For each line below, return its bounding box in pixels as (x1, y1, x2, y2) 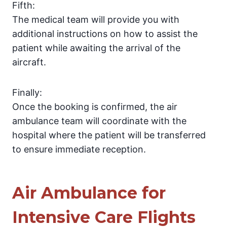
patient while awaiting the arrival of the (12, 43, 180, 54)
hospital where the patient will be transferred (12, 130, 206, 141)
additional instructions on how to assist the (12, 28, 198, 40)
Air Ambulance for (12, 183, 166, 203)
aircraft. (12, 57, 46, 68)
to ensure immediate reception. (12, 144, 146, 155)
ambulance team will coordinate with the (12, 116, 186, 127)
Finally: (12, 87, 42, 98)
